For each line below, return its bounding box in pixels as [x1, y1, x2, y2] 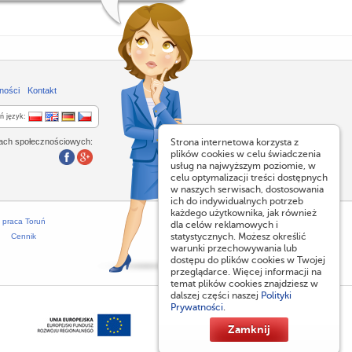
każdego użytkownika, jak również [170, 207, 317, 218]
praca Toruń [2, 216, 46, 225]
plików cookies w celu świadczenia [170, 148, 321, 159]
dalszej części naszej [170, 290, 261, 301]
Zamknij [228, 323, 270, 335]
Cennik [11, 231, 36, 240]
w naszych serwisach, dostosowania [170, 184, 324, 195]
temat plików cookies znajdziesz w [170, 278, 318, 289]
